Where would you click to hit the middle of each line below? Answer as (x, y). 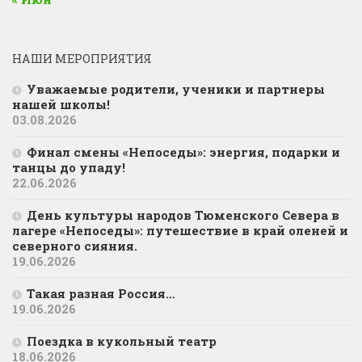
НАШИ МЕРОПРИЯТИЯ (82, 58)
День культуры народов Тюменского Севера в (183, 215)
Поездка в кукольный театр (122, 341)
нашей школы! (63, 104)
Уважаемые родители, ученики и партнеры (176, 88)
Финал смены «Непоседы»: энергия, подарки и (183, 152)
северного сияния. (75, 245)
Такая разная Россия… (101, 293)
